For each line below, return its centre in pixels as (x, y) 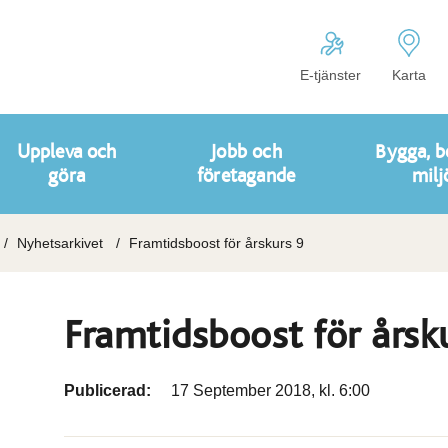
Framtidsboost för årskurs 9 (216, 243)
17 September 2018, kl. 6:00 (270, 390)
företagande (246, 176)
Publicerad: (109, 390)
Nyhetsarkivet (60, 243)
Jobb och (246, 152)
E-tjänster (330, 75)
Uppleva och (66, 152)
